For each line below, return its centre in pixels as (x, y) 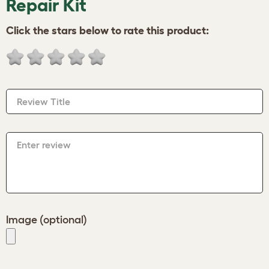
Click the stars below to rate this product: (107, 31)
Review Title (44, 101)
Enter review (44, 145)
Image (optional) (47, 220)
